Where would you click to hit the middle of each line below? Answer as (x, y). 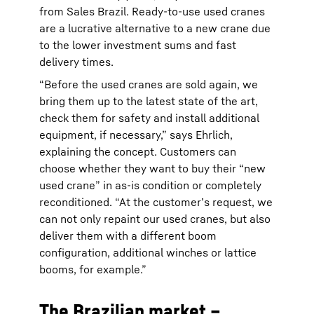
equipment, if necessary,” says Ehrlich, (136, 135)
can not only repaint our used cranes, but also (155, 219)
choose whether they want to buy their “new (152, 168)
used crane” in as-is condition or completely (150, 185)
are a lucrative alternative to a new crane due (155, 28)
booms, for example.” (93, 269)
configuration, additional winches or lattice (148, 252)
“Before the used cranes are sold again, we (149, 84)
